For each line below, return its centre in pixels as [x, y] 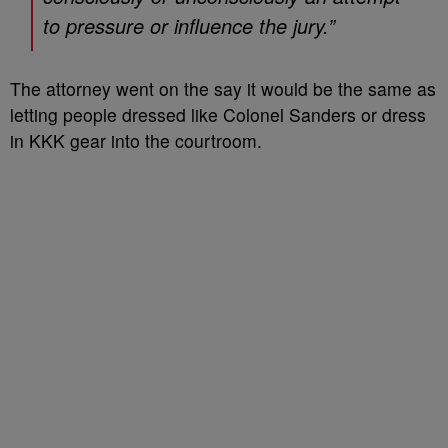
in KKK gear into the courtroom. [136, 140]
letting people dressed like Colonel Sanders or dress [218, 114]
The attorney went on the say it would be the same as [223, 88]
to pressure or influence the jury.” [189, 25]
